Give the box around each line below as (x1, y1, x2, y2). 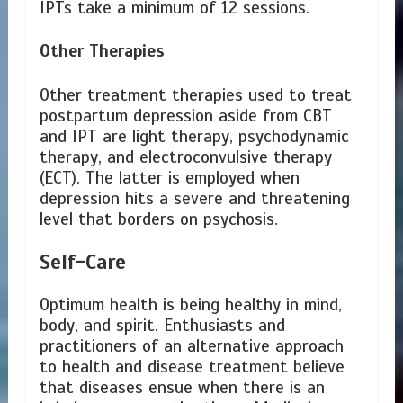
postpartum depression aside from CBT (39, 104, 332, 127)
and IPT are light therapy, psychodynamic (39, 125, 349, 148)
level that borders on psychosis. (39, 208, 278, 230)
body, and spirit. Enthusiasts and (39, 315, 285, 337)
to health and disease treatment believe (39, 356, 345, 379)
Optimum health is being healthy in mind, (39, 294, 342, 317)
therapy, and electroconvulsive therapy (39, 146, 332, 168)
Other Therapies (39, 40, 165, 63)
